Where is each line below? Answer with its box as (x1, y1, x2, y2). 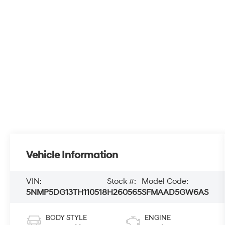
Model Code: (142, 176, 189, 186)
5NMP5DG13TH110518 (26, 187, 107, 197)
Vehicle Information (26, 149, 119, 162)
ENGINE (144, 213, 171, 222)
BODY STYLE (46, 213, 87, 222)
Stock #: (107, 176, 137, 186)
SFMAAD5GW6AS (142, 187, 209, 197)
